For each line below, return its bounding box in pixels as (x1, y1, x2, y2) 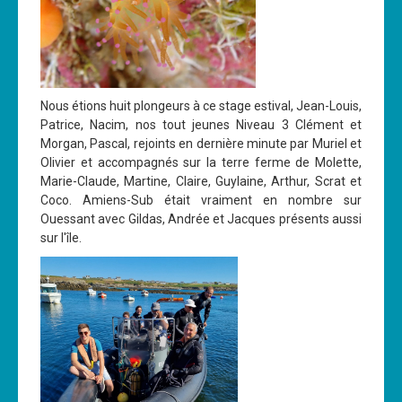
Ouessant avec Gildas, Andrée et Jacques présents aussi (40, 212, 362, 227)
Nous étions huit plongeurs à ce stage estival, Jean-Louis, (40, 99, 362, 114)
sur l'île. (40, 231, 82, 246)
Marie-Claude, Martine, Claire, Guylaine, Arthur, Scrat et (40, 174, 362, 189)
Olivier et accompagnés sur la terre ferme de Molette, (40, 155, 362, 170)
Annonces (20, 51, 77, 66)
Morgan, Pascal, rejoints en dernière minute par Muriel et (40, 136, 362, 152)
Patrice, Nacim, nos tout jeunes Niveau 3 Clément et (40, 118, 362, 133)
